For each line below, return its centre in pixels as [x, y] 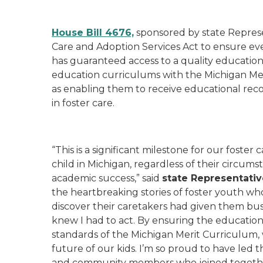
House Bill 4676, [93, 33]
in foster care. [83, 103]
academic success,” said [107, 178]
